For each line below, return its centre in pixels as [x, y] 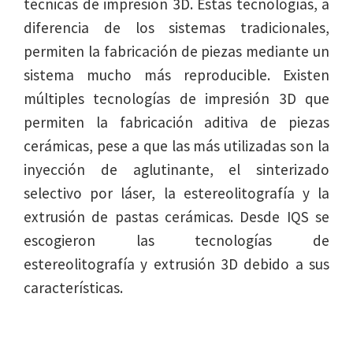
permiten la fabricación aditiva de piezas [176, 123]
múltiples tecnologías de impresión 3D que [176, 99]
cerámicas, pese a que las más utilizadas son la [176, 146]
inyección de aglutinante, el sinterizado [176, 170]
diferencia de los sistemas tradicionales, [176, 28]
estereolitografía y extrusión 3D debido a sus [176, 264]
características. [73, 288]
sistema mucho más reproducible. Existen [176, 75]
